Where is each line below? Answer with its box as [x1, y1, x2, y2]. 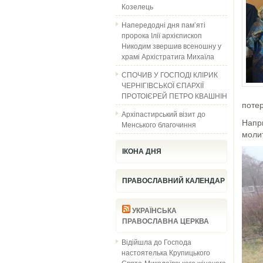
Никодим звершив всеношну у [122, 41, 221, 50]
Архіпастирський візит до [122, 109, 205, 119]
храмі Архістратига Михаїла [122, 51, 214, 61]
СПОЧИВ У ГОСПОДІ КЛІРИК [122, 69, 218, 79]
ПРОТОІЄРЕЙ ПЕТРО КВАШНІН [122, 90, 227, 100]
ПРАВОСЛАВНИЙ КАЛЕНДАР [122, 177, 225, 185]
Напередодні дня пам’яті [122, 19, 205, 29]
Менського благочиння [122, 119, 196, 129]
